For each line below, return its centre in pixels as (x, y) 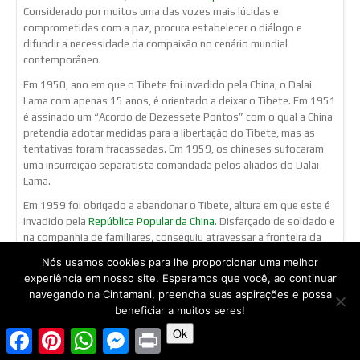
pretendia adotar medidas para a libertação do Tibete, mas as (169, 133)
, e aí (284, 269)
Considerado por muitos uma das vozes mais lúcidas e (151, 12)
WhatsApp (122, 334)
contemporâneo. (62, 60)
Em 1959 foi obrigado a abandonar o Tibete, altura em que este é (177, 205)
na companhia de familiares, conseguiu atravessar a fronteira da (172, 237)
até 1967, (47, 342)
